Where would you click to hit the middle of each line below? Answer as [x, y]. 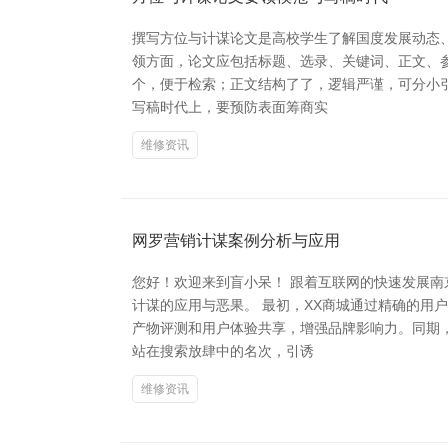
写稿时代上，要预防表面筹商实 [230, 106]
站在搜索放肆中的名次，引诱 [223, 350]
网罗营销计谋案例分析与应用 [236, 240]
